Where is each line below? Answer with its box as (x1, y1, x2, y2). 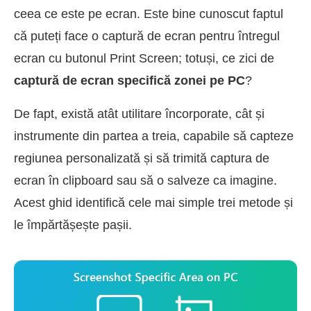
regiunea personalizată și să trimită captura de (14, 151, 269, 165)
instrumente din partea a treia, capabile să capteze (14, 129, 294, 143)
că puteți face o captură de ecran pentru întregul (14, 29, 280, 43)
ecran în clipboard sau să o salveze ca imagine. (14, 174, 277, 187)
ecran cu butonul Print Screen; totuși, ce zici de (14, 51, 274, 65)
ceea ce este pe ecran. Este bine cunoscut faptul (14, 7, 283, 21)
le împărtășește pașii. (14, 218, 132, 232)
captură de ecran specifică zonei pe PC (14, 74, 245, 87)
